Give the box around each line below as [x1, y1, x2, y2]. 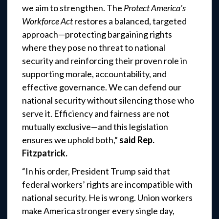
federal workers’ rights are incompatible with [22, 179, 193, 190]
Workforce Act [22, 16, 73, 27]
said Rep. [119, 134, 154, 146]
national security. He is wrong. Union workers [22, 192, 193, 203]
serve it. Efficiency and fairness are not [22, 108, 170, 119]
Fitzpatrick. [22, 148, 67, 159]
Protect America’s [124, 2, 186, 14]
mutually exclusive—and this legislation [22, 121, 168, 132]
